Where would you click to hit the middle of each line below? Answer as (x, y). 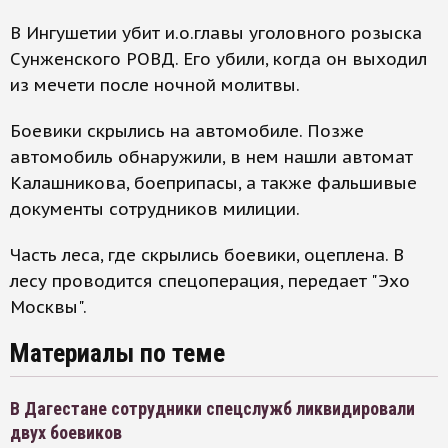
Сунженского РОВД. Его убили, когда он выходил (218, 59)
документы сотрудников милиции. (155, 209)
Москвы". (48, 307)
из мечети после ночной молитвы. (155, 85)
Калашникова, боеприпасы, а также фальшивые (213, 183)
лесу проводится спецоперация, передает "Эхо (210, 281)
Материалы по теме (117, 353)
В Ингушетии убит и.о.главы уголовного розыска (216, 33)
